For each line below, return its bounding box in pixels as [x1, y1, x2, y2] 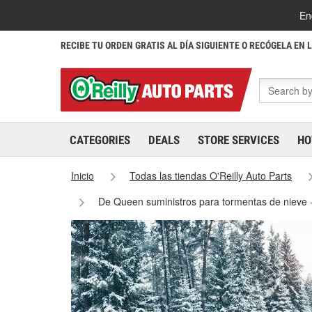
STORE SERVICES [198, 133, 279, 147]
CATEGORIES [70, 133, 130, 147]
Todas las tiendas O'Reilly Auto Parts [130, 169, 292, 182]
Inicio [71, 169, 94, 182]
